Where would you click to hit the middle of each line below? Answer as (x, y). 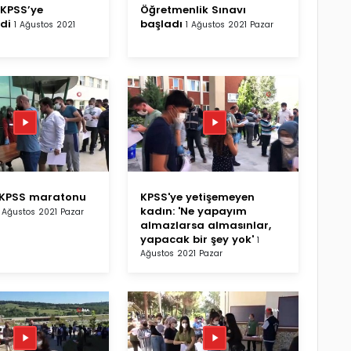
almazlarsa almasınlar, (206, 225)
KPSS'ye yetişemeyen (197, 197)
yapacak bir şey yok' (197, 239)
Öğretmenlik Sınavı (193, 9)
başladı (161, 24)
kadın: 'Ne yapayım (194, 211)
